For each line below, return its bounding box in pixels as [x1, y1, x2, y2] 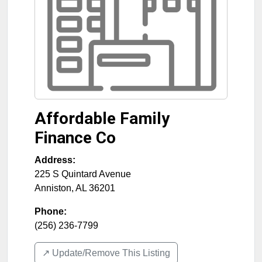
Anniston [35, 183, 71, 193]
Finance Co [35, 128, 116, 147]
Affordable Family [35, 109, 170, 128]
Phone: [35, 206, 67, 216]
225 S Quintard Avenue [35, 169, 131, 179]
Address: [35, 155, 75, 165]
